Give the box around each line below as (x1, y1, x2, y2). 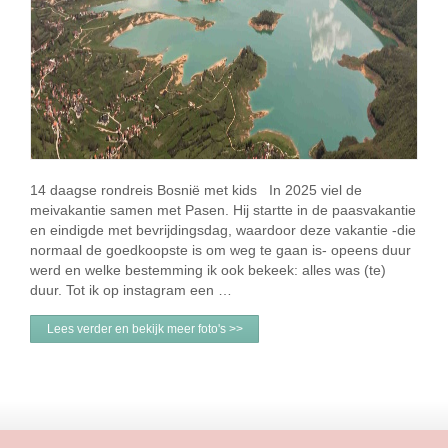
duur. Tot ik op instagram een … (30, 282, 232, 298)
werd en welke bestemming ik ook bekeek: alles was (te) (30, 262, 386, 278)
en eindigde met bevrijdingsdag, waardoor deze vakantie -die (30, 222, 416, 238)
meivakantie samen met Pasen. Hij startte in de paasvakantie (30, 202, 416, 218)
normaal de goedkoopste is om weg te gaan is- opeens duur (30, 242, 411, 258)
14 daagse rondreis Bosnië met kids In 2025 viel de (30, 182, 362, 198)
